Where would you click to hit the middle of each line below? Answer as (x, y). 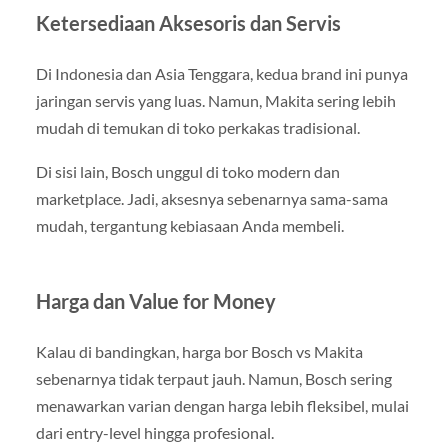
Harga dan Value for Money (155, 300)
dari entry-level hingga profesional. (154, 432)
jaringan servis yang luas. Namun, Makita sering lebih (215, 101)
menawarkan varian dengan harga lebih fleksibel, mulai (222, 405)
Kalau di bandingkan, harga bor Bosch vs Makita (199, 351)
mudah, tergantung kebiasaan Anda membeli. (189, 225)
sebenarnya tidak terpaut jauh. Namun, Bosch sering (213, 378)
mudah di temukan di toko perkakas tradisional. (197, 128)
